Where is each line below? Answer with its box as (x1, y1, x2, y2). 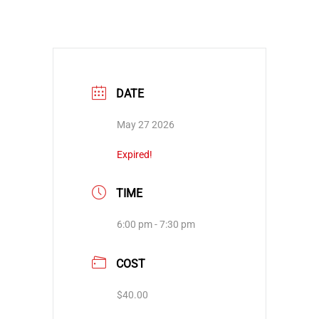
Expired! (117, 149, 152, 161)
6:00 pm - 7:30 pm (117, 219, 195, 231)
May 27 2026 (117, 119, 174, 131)
